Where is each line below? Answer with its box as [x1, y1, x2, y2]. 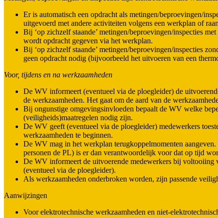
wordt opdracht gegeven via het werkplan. [23, 36, 153, 45]
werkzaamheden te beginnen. [23, 130, 113, 139]
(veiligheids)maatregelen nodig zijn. [23, 113, 133, 122]
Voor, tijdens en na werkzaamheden [4, 70, 112, 79]
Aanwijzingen [4, 191, 47, 200]
